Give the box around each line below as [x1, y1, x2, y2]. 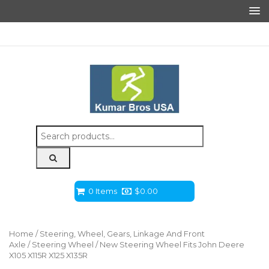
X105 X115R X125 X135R [9, 251, 88, 261]
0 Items [88, 186, 117, 196]
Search [35, 125, 64, 137]
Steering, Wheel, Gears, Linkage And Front [40, 229, 205, 239]
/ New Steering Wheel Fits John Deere [94, 240, 244, 250]
